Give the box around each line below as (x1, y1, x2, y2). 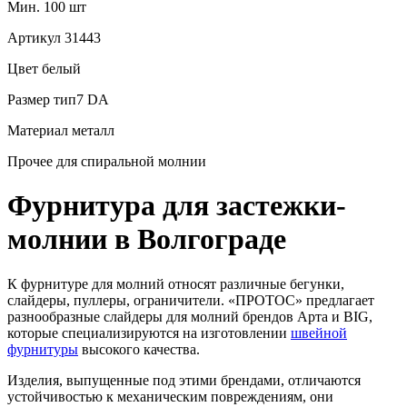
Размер (7, 91, 50, 107)
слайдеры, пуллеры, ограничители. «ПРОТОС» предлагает (7, 292, 374, 308)
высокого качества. (78, 341, 200, 357)
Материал (7, 122, 68, 138)
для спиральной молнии (53, 153, 206, 169)
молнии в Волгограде (7, 223, 286, 256)
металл (68, 122, 114, 138)
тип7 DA (50, 91, 109, 107)
